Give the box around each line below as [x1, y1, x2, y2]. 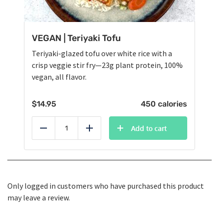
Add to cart [131, 124, 167, 133]
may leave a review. [7, 193, 70, 203]
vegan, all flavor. [32, 72, 88, 82]
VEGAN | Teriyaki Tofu [32, 33, 121, 44]
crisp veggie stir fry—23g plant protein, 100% [32, 60, 183, 70]
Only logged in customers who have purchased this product [7, 181, 204, 191]
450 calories [141, 99, 187, 109]
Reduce [43, 129, 67, 139]
